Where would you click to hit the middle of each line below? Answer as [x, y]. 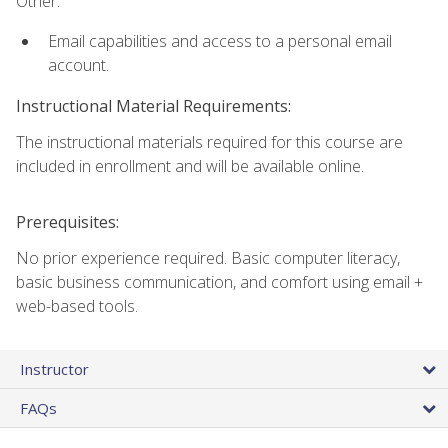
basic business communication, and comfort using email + [219, 281]
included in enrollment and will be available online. [190, 165]
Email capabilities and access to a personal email [220, 41]
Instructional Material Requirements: [153, 105]
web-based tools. [77, 305]
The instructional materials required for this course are [209, 141]
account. [78, 65]
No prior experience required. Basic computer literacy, [208, 257]
